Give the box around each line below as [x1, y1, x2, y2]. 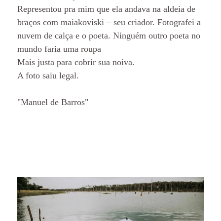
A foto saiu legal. [17, 70, 79, 80]
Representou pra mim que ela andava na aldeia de [17, 3, 195, 14]
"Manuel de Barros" [17, 97, 88, 107]
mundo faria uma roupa [17, 43, 101, 54]
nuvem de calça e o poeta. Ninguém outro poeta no [17, 30, 200, 40]
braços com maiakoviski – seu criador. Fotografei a [17, 17, 201, 27]
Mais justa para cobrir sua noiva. [17, 57, 135, 67]
